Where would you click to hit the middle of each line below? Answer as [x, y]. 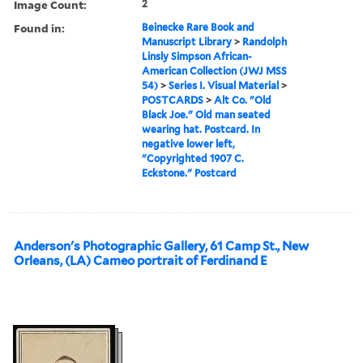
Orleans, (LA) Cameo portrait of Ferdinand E [141, 261]
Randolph [265, 41]
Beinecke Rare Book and [199, 27]
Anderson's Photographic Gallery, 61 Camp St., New [161, 246]
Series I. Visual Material [224, 85]
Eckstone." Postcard [190, 173]
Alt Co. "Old [243, 100]
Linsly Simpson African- [197, 56]
